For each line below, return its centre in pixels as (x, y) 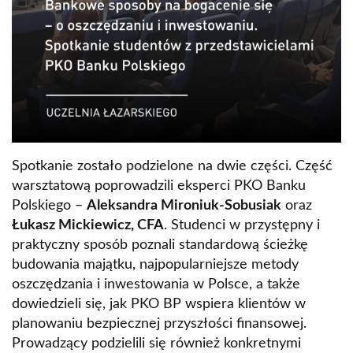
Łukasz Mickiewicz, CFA (88, 226)
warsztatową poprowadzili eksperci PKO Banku (159, 186)
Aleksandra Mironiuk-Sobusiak (184, 206)
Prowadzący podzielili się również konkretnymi (156, 344)
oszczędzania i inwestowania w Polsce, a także (156, 285)
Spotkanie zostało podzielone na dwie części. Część (172, 167)
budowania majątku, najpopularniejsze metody (155, 265)
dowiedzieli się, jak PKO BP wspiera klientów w (159, 305)
